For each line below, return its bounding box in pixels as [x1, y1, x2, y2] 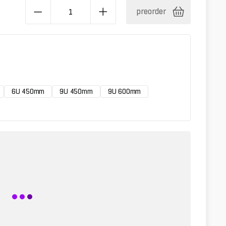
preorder [136, 7, 166, 16]
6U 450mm [11, 87, 45, 95]
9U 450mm [60, 87, 93, 95]
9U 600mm [107, 87, 141, 95]
